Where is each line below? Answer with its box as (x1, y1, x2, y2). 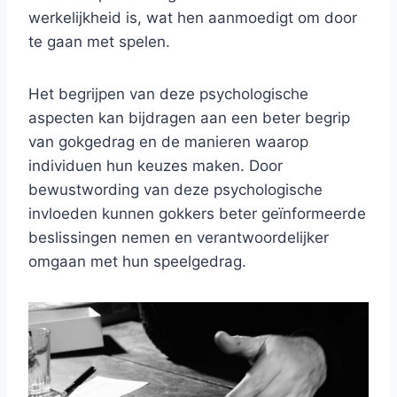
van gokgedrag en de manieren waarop (28, 132, 308, 151)
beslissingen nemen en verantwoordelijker (28, 228, 329, 246)
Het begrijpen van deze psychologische (28, 84, 308, 103)
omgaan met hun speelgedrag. (28, 252, 246, 270)
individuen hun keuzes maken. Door (28, 156, 283, 175)
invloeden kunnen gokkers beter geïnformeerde (28, 204, 366, 222)
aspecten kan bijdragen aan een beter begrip (28, 108, 350, 127)
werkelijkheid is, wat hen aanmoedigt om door (28, 8, 357, 27)
